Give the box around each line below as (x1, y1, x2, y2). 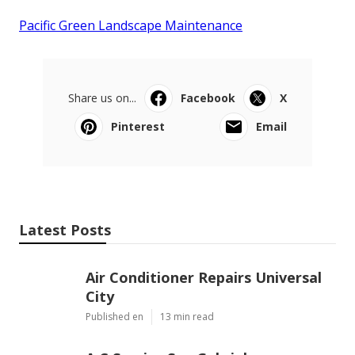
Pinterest (111, 119, 165, 135)
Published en (86, 310, 143, 324)
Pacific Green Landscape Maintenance (19, 17, 242, 35)
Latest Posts (19, 220, 111, 240)
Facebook (181, 90, 235, 106)
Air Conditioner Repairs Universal (86, 268, 322, 288)
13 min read (160, 310, 214, 324)
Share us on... (68, 90, 136, 106)
